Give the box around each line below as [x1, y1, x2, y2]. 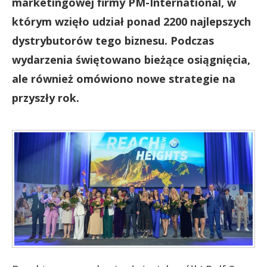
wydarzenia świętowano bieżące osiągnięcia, [12, 52, 250, 67]
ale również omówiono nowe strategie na [12, 72, 235, 86]
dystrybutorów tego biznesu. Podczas [12, 33, 214, 48]
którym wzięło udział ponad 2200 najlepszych [12, 14, 251, 29]
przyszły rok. [12, 91, 79, 105]
